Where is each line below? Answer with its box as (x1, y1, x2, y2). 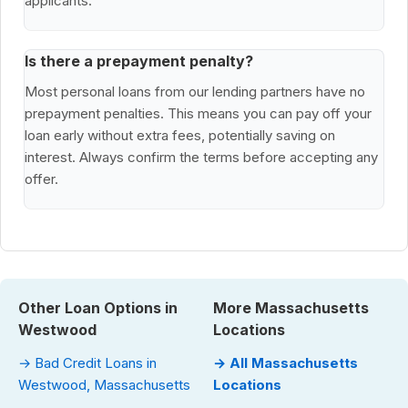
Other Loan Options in (18, 299, 178, 318)
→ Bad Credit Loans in (18, 354, 157, 372)
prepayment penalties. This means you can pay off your (25, 105, 372, 123)
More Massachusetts (213, 299, 369, 318)
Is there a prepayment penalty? (25, 52, 253, 71)
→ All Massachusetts (213, 354, 358, 372)
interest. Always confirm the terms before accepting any (25, 148, 378, 167)
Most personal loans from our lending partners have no (25, 83, 365, 101)
